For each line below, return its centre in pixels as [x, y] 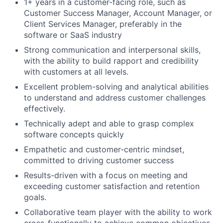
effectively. [45, 109]
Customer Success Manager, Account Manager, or [118, 13]
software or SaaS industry [73, 35]
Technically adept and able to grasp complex [109, 123]
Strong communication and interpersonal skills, [112, 50]
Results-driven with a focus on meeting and [106, 175]
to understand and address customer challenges [115, 98]
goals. [35, 197]
